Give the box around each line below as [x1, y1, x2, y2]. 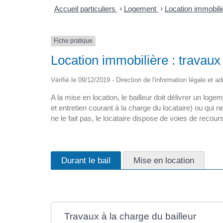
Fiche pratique [54, 37, 93, 45]
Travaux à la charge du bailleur [64, 211, 197, 222]
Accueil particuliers [54, 4, 117, 13]
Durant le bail [61, 155, 111, 165]
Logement [123, 4, 158, 13]
